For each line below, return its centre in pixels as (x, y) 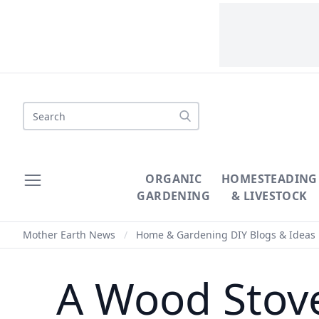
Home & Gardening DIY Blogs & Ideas (226, 235)
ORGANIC (174, 179)
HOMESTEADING (270, 179)
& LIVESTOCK (270, 196)
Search (41, 110)
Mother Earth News (69, 235)
